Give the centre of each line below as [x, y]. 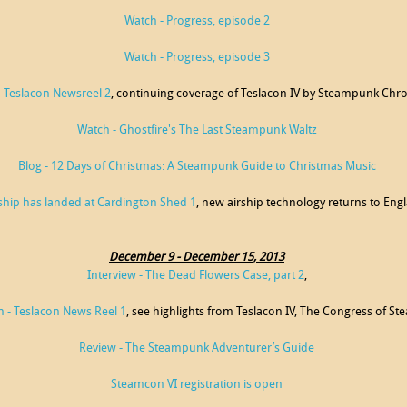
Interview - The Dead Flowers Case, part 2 [195, 276]
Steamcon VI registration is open [197, 385]
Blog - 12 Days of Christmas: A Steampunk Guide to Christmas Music [197, 167]
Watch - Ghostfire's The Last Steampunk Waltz [197, 130]
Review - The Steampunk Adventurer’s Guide [197, 348]
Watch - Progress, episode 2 [197, 21]
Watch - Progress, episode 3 [197, 58]
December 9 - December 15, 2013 [197, 258]
